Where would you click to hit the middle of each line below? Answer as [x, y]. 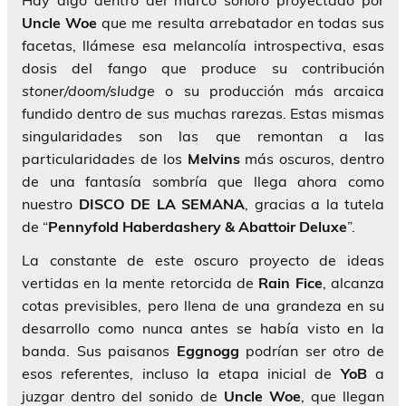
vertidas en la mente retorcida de [140, 283]
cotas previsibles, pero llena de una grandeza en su [203, 306]
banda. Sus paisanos [99, 351]
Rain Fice [290, 283]
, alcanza [353, 283]
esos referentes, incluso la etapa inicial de [181, 374]
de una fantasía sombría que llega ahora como [203, 182]
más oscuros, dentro [312, 159]
